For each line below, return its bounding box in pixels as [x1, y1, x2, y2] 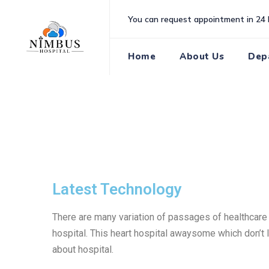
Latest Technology [52, 180, 182, 198]
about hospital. [52, 244, 113, 255]
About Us [180, 50, 224, 62]
